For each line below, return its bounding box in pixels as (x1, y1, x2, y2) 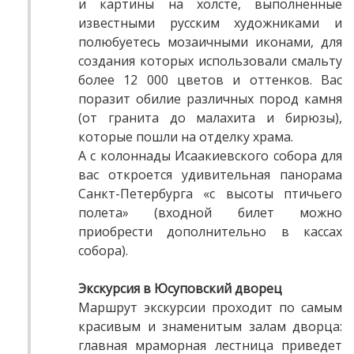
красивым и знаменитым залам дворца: (78, 318, 342, 336)
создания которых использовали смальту (78, 52, 342, 70)
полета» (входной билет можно (78, 204, 342, 222)
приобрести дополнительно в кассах (78, 223, 342, 241)
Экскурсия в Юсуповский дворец (78, 280, 282, 298)
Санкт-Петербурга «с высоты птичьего (78, 185, 342, 203)
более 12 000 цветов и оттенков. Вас (78, 71, 342, 89)
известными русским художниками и (78, 14, 342, 32)
